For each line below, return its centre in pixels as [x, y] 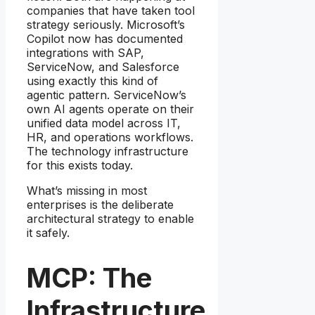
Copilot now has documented [105, 38]
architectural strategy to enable [110, 218]
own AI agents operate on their [110, 109]
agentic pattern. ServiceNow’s [107, 95]
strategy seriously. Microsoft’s [106, 24]
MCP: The [89, 278]
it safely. [48, 232]
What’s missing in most [87, 190]
